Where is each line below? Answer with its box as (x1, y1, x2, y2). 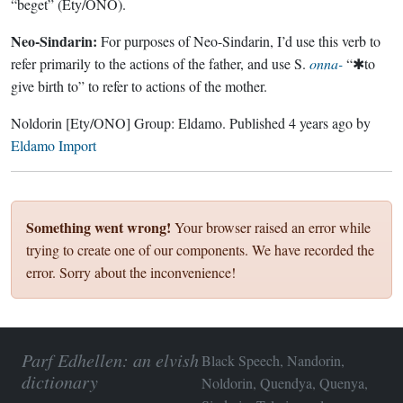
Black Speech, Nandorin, (201, 351, 345, 370)
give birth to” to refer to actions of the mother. (11, 76, 267, 95)
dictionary (22, 370, 98, 393)
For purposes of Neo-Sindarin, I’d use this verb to (97, 31, 381, 50)
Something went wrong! (26, 217, 171, 237)
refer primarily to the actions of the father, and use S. (11, 54, 309, 73)
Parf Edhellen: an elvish (22, 348, 199, 372)
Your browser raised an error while (175, 218, 371, 237)
